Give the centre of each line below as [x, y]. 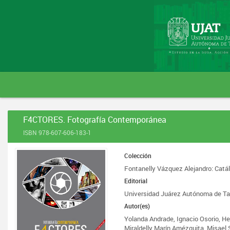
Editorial [136, 181]
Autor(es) [137, 206]
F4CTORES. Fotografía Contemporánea [95, 120]
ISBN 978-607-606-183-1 [57, 132]
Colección [138, 156]
